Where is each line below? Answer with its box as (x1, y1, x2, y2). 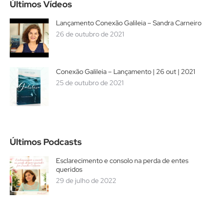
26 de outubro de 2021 (56, 29, 124, 38)
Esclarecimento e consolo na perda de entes (56, 156, 188, 165)
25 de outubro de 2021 (56, 78, 124, 87)
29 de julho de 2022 (56, 176, 116, 185)
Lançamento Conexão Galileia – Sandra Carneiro (56, 18, 201, 27)
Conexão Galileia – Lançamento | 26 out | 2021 (56, 67, 195, 76)
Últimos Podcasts (10, 136, 82, 147)
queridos (56, 164, 82, 174)
